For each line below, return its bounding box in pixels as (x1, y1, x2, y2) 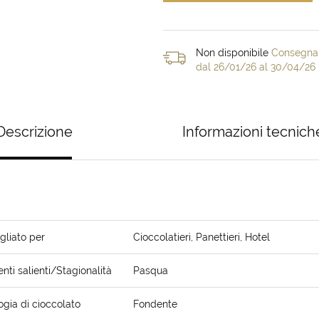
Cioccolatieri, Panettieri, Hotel (133, 231, 270, 243)
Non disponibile (196, 47, 271, 58)
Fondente (133, 298, 177, 310)
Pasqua (133, 265, 168, 276)
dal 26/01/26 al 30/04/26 (196, 61, 315, 73)
